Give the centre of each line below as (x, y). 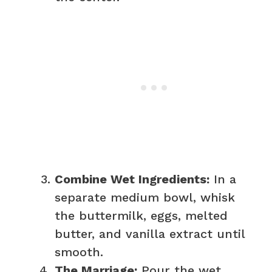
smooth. (79, 252)
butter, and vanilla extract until (150, 233)
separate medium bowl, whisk (145, 197)
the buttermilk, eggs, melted (141, 215)
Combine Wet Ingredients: (132, 179)
